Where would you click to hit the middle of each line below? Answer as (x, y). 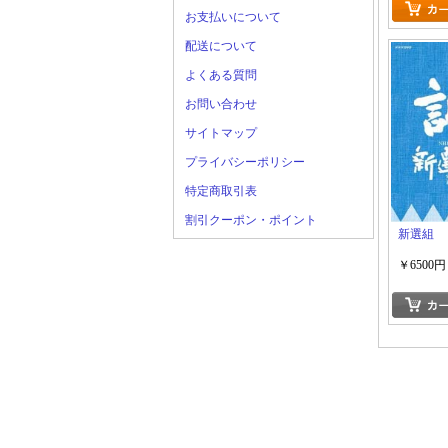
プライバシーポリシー (245, 162)
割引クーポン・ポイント (251, 220)
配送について (221, 46)
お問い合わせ (221, 104)
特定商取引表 (221, 191)
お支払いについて (233, 17)
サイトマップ (221, 133)
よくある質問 (221, 75)
